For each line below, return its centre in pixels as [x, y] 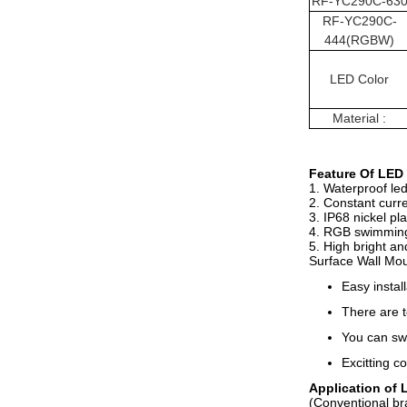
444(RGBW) [359, 40]
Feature [334, 174]
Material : [359, 118]
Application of [355, 388]
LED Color [359, 79]
